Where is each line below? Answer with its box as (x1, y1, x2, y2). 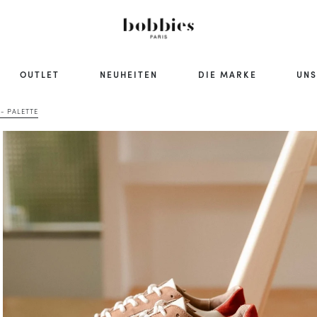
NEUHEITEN (99, 68, 158, 80)
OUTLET (19, 68, 60, 80)
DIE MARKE (197, 68, 257, 80)
